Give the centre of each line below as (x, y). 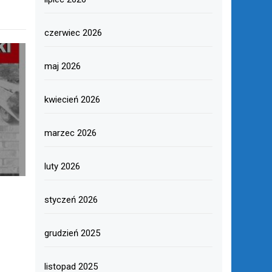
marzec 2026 (70, 133)
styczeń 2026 (71, 200)
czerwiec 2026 (73, 33)
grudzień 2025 (72, 233)
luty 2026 (62, 166)
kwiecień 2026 (72, 100)
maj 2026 (62, 66)
